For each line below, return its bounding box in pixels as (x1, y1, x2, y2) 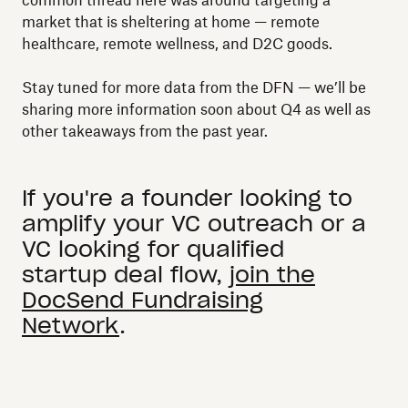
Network (22, 311, 119, 340)
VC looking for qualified (22, 235, 284, 263)
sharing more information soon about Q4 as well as (22, 100, 371, 118)
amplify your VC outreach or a (22, 209, 366, 238)
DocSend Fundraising (22, 286, 263, 314)
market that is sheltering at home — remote (22, 13, 320, 31)
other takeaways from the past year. (22, 122, 268, 140)
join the (229, 260, 315, 289)
